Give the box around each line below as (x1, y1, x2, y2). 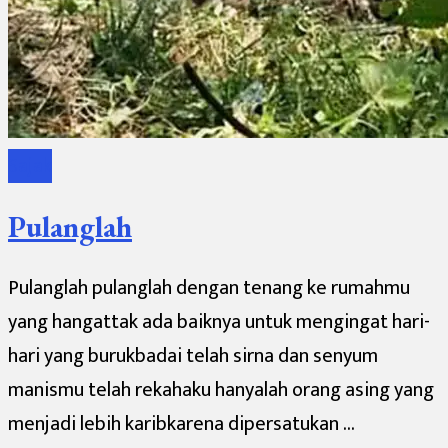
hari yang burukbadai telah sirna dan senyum (8, 339, 378, 374)
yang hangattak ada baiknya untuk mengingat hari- (8, 305, 430, 340)
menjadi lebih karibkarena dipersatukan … (8, 407, 355, 442)
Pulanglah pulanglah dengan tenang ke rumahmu (8, 271, 410, 306)
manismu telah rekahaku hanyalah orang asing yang (8, 373, 434, 408)
